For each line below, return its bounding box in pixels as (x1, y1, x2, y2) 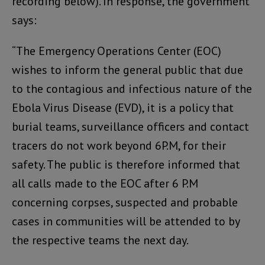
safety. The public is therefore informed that (12, 157, 240, 173)
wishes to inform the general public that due (12, 62, 243, 78)
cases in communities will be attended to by (12, 214, 240, 230)
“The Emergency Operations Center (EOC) (12, 43, 221, 59)
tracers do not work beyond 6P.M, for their (12, 138, 226, 154)
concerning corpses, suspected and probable (12, 195, 238, 211)
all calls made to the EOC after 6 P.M (12, 176, 198, 192)
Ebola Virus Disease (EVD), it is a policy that (12, 100, 234, 116)
